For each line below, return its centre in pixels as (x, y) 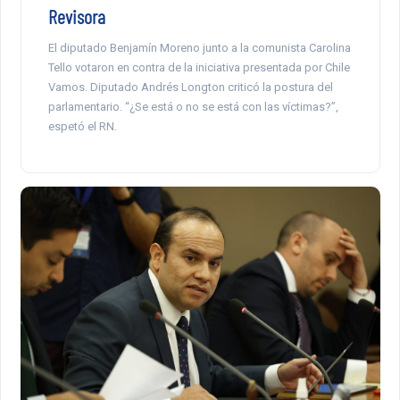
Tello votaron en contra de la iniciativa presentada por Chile (199, 68)
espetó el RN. (82, 127)
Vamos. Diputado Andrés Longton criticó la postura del (190, 87)
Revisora (76, 17)
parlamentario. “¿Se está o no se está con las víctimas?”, (193, 107)
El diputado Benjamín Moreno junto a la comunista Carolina (199, 48)
